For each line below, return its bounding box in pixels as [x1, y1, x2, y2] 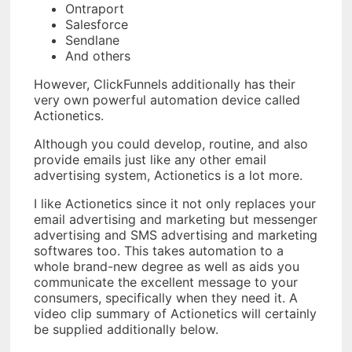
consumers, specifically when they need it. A [34, 290, 298, 306]
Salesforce [65, 16, 128, 33]
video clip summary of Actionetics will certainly [34, 306, 317, 322]
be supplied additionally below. [34, 321, 218, 338]
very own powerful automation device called [34, 92, 300, 108]
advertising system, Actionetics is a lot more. [34, 167, 302, 184]
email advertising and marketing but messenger [34, 211, 317, 228]
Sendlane [65, 32, 119, 49]
